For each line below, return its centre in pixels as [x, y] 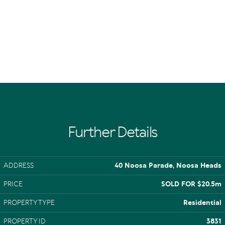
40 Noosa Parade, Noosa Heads [168, 166]
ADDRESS [19, 166]
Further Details [113, 132]
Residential [202, 203]
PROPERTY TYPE [29, 203]
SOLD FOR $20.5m [191, 184]
